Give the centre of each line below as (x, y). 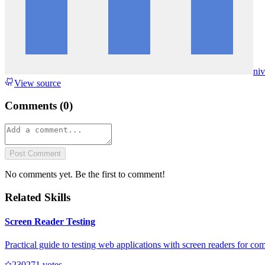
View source (38, 83)
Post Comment (35, 154)
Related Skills (38, 197)
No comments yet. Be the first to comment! (85, 174)
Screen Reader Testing (50, 222)
